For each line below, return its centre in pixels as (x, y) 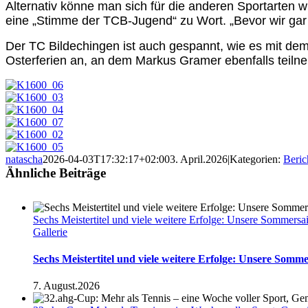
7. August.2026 (66, 286)
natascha (24, 159)
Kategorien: (256, 159)
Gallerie (50, 232)
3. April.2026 (199, 159)
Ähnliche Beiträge (56, 173)
